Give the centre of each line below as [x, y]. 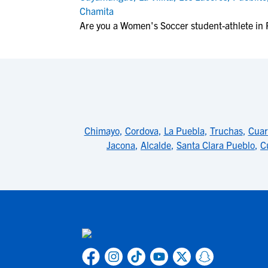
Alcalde [156, 145]
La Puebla [184, 130]
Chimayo [102, 130]
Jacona [121, 145]
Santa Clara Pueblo [216, 145]
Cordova [141, 130]
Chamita [97, 11]
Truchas [226, 130]
